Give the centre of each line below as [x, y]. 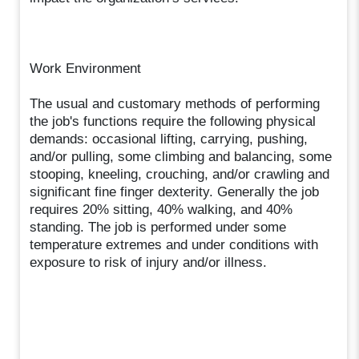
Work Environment [86, 68]
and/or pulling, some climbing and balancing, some [181, 156]
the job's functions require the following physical [173, 121]
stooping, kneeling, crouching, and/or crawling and [180, 174]
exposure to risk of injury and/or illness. [149, 262]
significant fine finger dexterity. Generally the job [175, 192]
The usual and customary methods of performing [175, 103]
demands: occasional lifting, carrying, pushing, [169, 139]
